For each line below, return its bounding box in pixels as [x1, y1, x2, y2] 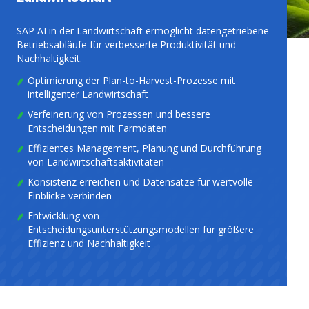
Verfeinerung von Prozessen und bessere [28, 108, 210, 121]
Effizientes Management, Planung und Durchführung [28, 141, 261, 154]
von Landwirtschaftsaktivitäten [28, 155, 164, 168]
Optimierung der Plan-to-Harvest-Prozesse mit [28, 74, 235, 87]
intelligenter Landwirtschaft [28, 88, 148, 101]
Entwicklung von [28, 209, 99, 222]
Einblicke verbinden [28, 189, 112, 202]
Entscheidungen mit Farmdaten [28, 121, 167, 134]
